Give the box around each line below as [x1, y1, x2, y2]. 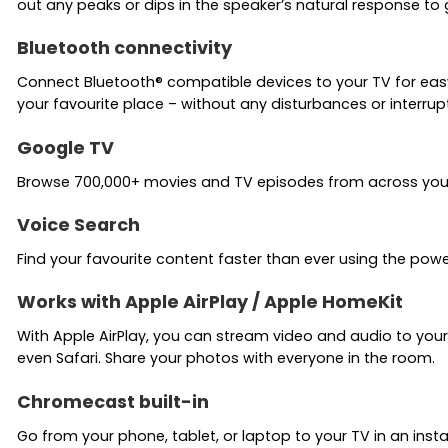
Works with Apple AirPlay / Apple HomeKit [17, 289, 403, 315]
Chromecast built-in [17, 388, 209, 414]
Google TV [17, 134, 114, 160]
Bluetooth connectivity [17, 35, 232, 61]
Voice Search [17, 212, 140, 238]
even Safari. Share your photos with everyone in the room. [17, 348, 435, 369]
